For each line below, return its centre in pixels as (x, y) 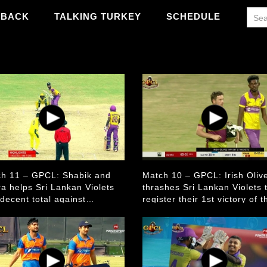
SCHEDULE (193, 16)
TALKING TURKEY (98, 16)
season (158, 211)
